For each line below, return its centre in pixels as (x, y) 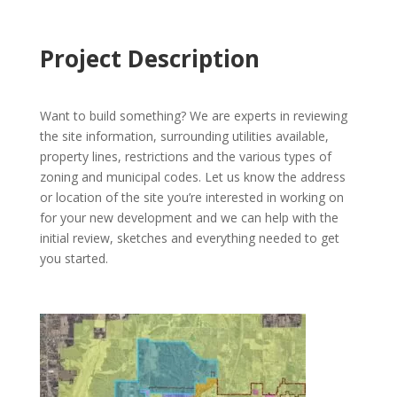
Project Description (149, 58)
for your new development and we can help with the (189, 217)
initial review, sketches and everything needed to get (189, 237)
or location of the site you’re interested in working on (191, 197)
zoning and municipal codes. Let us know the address (192, 176)
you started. (74, 258)
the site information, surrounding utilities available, (184, 136)
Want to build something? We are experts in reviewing (193, 115)
